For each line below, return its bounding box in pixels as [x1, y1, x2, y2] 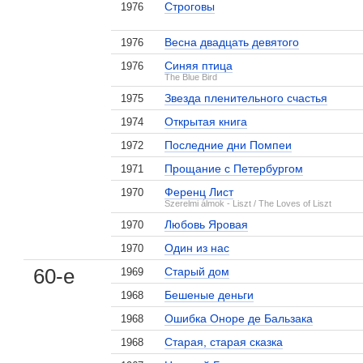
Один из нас [164, 241, 230, 254]
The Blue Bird [164, 72, 218, 82]
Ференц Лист [164, 186, 234, 199]
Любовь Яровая [164, 218, 249, 231]
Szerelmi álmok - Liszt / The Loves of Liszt [164, 199, 332, 208]
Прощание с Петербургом [164, 162, 304, 175]
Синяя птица [164, 59, 233, 72]
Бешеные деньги [164, 288, 254, 301]
